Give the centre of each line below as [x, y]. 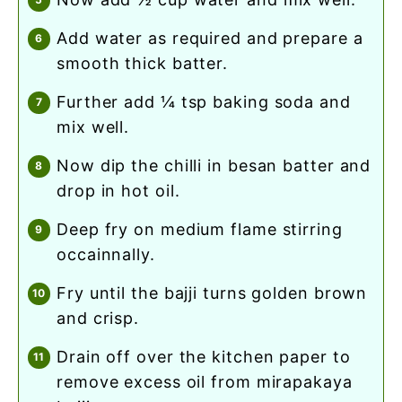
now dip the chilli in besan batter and [63, 165]
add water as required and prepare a [62, 38]
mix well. [93, 127]
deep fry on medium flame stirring [63, 229]
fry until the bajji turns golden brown [62, 293]
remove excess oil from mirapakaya [205, 381]
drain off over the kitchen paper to [63, 356]
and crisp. [98, 318]
